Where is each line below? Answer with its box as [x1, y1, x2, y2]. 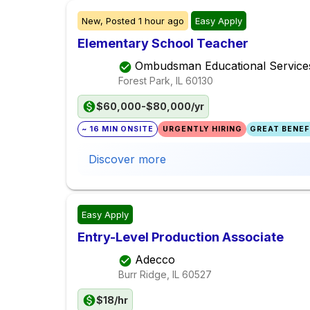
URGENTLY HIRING [162, 125, 242, 134]
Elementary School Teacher [77, 36, 248, 51]
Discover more [89, 152, 166, 167]
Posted [103, 15, 138, 27]
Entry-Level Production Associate [77, 230, 284, 245]
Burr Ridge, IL [118, 268, 179, 280]
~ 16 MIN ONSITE [82, 125, 154, 134]
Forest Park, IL [118, 74, 183, 86]
